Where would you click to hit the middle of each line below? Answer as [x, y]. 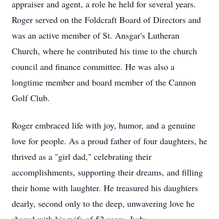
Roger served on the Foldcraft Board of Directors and [106, 20]
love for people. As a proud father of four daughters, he [109, 141]
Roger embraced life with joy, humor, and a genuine [104, 125]
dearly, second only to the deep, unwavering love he [103, 203]
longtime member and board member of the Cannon [104, 82]
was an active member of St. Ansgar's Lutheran [96, 35]
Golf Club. [31, 98]
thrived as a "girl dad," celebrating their [82, 156]
